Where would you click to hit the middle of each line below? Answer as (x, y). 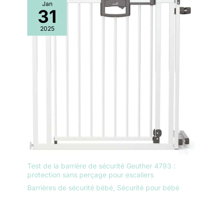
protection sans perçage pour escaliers (90, 174)
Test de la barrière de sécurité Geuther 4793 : (101, 166)
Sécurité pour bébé (148, 187)
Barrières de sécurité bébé (70, 187)
